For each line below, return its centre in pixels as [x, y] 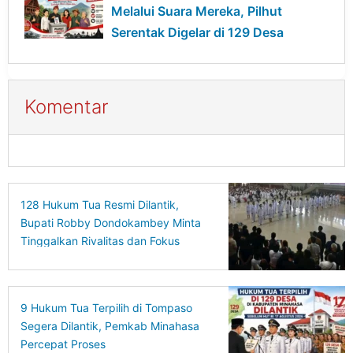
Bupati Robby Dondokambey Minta [111, 222]
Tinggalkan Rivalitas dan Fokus [100, 240]
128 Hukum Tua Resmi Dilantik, [100, 204]
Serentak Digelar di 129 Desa [197, 32]
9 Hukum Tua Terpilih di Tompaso [106, 307]
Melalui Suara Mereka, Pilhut [197, 11]
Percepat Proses [63, 344]
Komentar [67, 106]
